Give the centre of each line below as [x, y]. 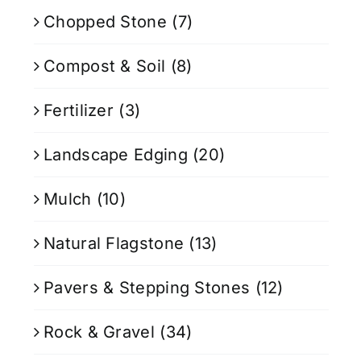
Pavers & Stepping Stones [147, 288]
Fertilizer [79, 111]
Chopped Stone [105, 22]
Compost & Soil [105, 66]
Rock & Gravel [99, 332]
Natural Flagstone [114, 244]
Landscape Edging [116, 155]
